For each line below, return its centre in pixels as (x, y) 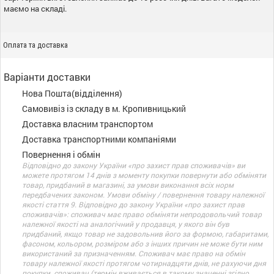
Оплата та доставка (35, 45)
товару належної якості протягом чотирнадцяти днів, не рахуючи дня (144, 263)
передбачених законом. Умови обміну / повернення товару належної (143, 194)
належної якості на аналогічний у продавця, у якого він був (126, 224)
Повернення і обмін (61, 154)
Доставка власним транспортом (87, 124)
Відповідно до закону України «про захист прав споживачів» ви (134, 165)
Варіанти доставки (47, 77)
